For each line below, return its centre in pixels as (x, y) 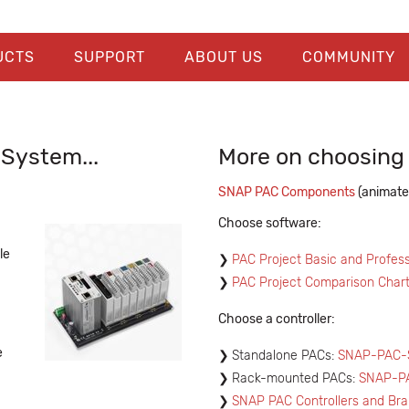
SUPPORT (109, 57)
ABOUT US (223, 57)
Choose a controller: (277, 319)
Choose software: (270, 223)
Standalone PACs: (285, 356)
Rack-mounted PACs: (295, 378)
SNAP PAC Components (287, 192)
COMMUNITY (348, 57)
